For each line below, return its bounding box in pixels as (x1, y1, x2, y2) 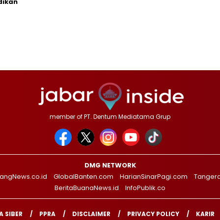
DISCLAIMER (72, 209, 110, 218)
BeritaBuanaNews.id (55, 183, 119, 192)
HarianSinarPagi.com (120, 171, 188, 181)
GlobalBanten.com (54, 171, 113, 181)
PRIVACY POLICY (127, 209, 179, 218)
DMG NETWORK (84, 160, 136, 170)
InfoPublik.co (125, 183, 165, 192)
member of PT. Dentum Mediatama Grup (50, 112, 170, 121)
